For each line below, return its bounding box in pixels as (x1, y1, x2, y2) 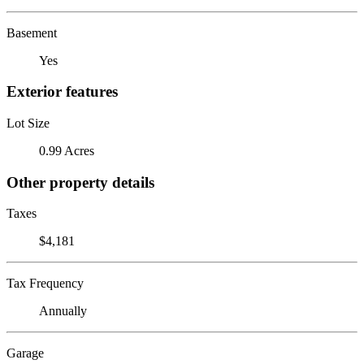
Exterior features (6, 83, 118, 101)
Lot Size (6, 115, 50, 130)
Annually (39, 304, 87, 318)
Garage (6, 346, 44, 361)
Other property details (6, 173, 154, 191)
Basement (6, 25, 57, 40)
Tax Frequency (6, 276, 84, 291)
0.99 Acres (39, 143, 94, 158)
